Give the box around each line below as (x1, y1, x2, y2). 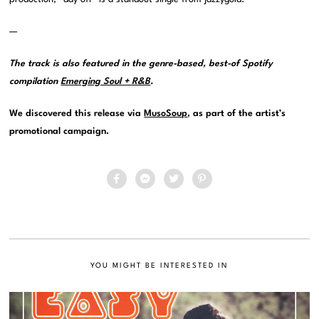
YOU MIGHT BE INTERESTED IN (90, 262, 229, 270)
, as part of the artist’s (187, 109, 286, 119)
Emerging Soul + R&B (61, 77, 151, 87)
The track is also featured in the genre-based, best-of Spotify (9, 59, 273, 69)
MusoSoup (144, 109, 188, 119)
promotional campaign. (9, 127, 110, 137)
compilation (9, 77, 61, 87)
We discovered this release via (9, 109, 145, 119)
